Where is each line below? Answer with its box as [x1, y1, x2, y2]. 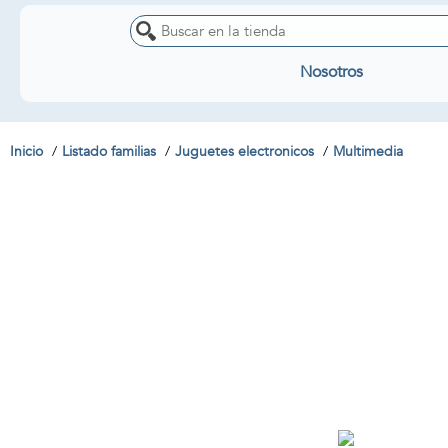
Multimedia [333, 142, 403, 161]
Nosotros [299, 61, 363, 83]
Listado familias [62, 142, 156, 161]
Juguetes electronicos [175, 142, 314, 161]
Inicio [10, 142, 43, 161]
